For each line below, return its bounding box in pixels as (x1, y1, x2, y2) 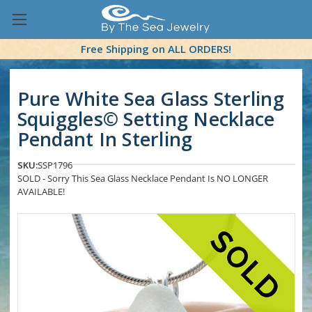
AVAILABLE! (17, 185, 65, 198)
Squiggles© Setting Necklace (17, 106, 275, 132)
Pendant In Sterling (17, 126, 193, 153)
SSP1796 (37, 159, 72, 172)
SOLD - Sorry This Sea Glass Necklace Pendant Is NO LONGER (17, 172, 268, 185)
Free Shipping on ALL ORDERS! (81, 42, 231, 56)
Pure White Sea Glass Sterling (17, 86, 284, 112)
